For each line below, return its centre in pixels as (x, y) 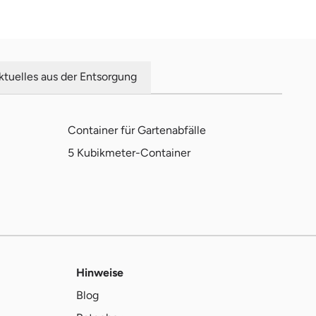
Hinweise (100, 272)
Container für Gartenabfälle (137, 130)
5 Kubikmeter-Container (129, 153)
